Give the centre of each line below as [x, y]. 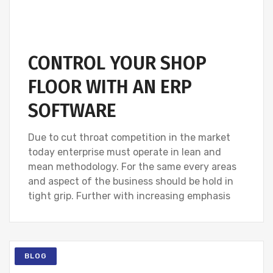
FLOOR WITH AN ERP [110, 87]
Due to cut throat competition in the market [129, 137]
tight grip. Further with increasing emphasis [129, 196]
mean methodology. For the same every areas [132, 166]
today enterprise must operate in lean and [125, 152]
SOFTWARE [72, 111]
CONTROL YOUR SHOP [117, 63]
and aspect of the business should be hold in [131, 181]
